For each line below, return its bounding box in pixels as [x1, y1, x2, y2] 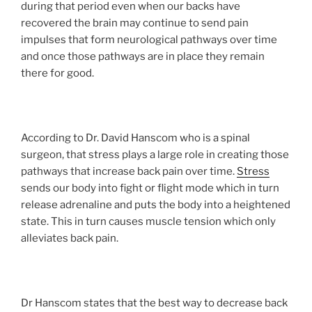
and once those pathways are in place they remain [21, 50, 265, 63]
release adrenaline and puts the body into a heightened [21, 198, 290, 212]
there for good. [21, 67, 94, 80]
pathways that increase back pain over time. [21, 165, 237, 178]
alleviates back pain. [21, 232, 118, 245]
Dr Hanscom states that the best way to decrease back [21, 297, 288, 310]
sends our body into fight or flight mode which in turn [21, 182, 279, 195]
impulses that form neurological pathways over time [21, 33, 277, 47]
